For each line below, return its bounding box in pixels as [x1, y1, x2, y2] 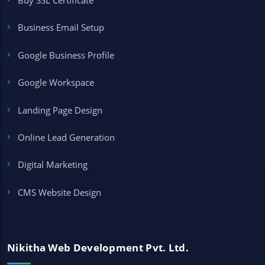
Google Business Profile [17, 49, 114, 61]
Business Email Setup [17, 21, 104, 34]
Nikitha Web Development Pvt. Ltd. [7, 241, 189, 255]
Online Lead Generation [17, 131, 115, 144]
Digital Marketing [17, 159, 88, 171]
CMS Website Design [17, 186, 101, 198]
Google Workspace [17, 76, 94, 89]
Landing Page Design [17, 104, 102, 116]
